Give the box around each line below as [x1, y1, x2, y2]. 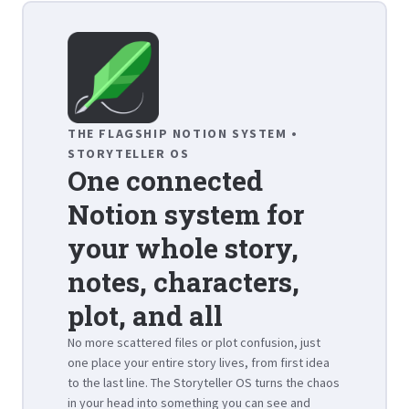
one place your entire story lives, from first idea [68, 354, 330, 371]
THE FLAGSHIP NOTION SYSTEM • [68, 125, 299, 142]
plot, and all [68, 298, 223, 333]
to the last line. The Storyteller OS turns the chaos [68, 374, 340, 391]
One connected [68, 163, 263, 198]
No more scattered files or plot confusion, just [68, 334, 320, 351]
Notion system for [68, 196, 304, 232]
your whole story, [68, 230, 299, 266]
